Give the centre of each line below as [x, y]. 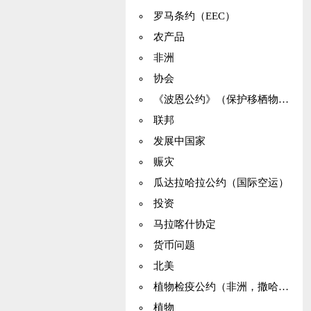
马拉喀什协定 [184, 224]
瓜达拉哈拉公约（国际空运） [221, 183]
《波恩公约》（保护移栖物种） [216, 99]
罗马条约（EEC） [194, 16]
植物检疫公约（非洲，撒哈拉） [216, 287]
